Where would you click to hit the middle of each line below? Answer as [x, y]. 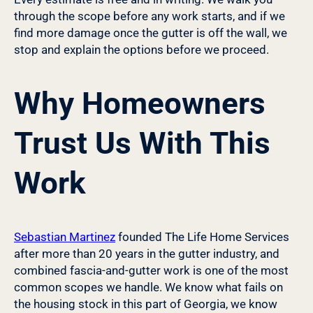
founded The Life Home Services [202, 237]
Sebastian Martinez [65, 237]
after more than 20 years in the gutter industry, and [147, 254]
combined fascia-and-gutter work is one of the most [151, 271]
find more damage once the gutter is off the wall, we [151, 33]
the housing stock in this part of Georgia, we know [146, 304]
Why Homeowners [140, 103]
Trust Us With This [142, 143]
